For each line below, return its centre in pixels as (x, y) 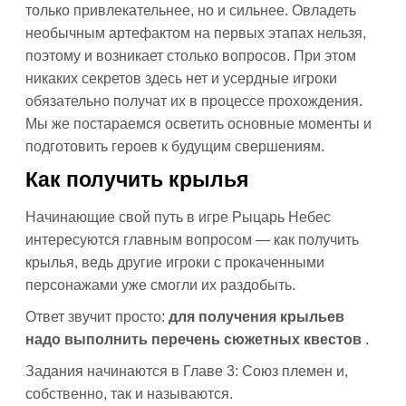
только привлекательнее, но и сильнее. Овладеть (191, 10)
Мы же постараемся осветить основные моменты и (198, 124)
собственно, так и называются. (129, 394)
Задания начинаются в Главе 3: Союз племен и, (187, 371)
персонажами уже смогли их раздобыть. (160, 285)
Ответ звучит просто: (97, 317)
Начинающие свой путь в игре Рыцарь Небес (178, 217)
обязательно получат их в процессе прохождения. (194, 101)
